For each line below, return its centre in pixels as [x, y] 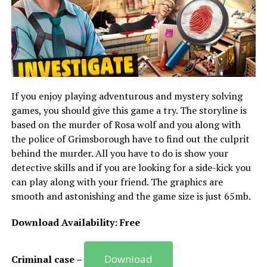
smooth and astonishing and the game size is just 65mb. [131, 196]
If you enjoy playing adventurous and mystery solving [127, 96]
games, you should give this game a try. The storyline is [129, 111]
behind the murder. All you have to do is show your [119, 153]
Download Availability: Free [75, 223]
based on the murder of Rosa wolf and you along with [126, 125]
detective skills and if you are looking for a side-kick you [131, 168]
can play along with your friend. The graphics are [117, 182]
